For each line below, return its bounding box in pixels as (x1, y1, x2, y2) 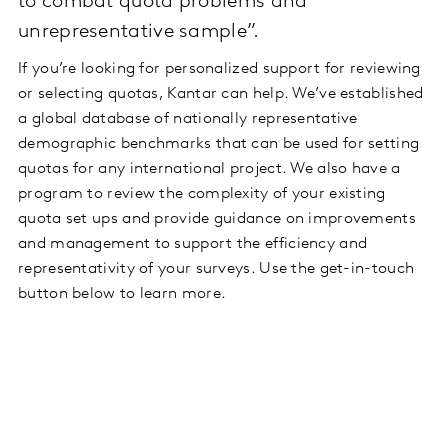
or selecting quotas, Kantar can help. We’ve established (18, 86, 424, 103)
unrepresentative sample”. (18, 22, 260, 43)
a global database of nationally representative (18, 111, 358, 128)
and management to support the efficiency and (18, 236, 368, 253)
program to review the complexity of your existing (18, 186, 386, 203)
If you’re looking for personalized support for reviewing (18, 61, 421, 78)
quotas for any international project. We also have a (18, 161, 401, 178)
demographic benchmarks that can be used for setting (18, 136, 420, 153)
